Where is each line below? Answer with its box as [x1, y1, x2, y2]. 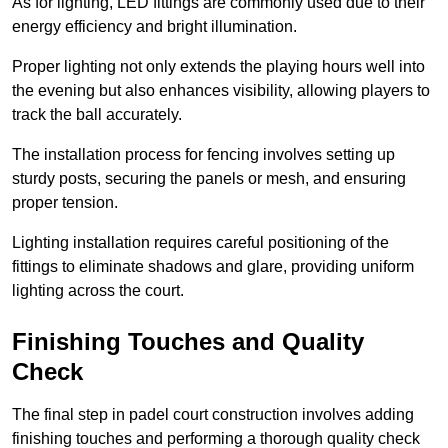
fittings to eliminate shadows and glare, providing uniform [12, 258, 414, 276]
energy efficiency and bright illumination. [12, 18, 297, 36]
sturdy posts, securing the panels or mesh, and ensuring [12, 170, 406, 188]
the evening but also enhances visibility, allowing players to [12, 82, 430, 100]
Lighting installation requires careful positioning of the [12, 234, 389, 252]
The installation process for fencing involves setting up [12, 146, 395, 164]
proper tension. [12, 194, 118, 212]
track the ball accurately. [12, 106, 182, 124]
